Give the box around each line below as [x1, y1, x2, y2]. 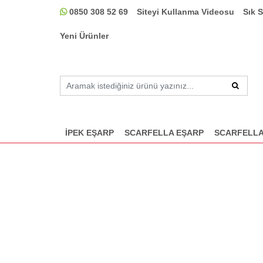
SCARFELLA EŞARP [124, 128, 204, 138]
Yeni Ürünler [60, 31, 109, 41]
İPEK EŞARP [65, 128, 114, 138]
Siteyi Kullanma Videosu [137, 7, 234, 16]
